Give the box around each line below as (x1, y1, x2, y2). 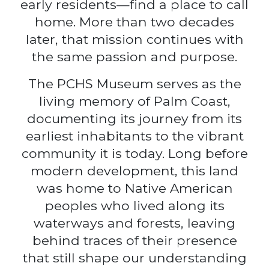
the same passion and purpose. (32, 49, 237, 64)
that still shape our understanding (22, 250, 247, 265)
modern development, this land (31, 163, 238, 178)
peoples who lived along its (44, 198, 225, 213)
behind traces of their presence (32, 232, 237, 248)
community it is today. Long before (21, 145, 248, 161)
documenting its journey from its (27, 110, 242, 126)
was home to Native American (36, 180, 233, 196)
